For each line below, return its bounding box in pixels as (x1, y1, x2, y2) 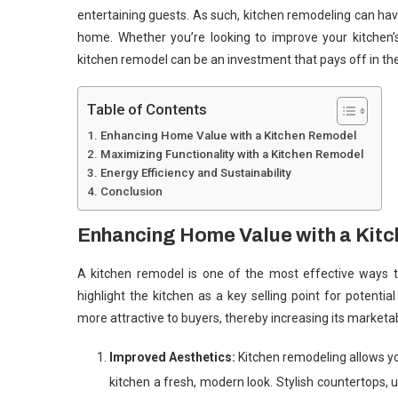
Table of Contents (87, 99, 207, 118)
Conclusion (99, 184, 163, 198)
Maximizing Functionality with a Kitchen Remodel (99, 147, 363, 161)
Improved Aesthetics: (109, 349, 239, 364)
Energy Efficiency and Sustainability (99, 165, 291, 179)
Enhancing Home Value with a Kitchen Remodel (99, 128, 356, 142)
